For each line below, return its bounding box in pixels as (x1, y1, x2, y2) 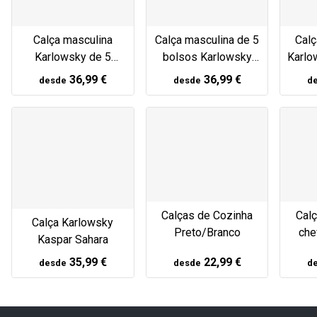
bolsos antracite (33, 67, 113, 81)
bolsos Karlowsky (162, 50, 252, 64)
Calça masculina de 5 (155, 33, 260, 47)
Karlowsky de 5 (34, 50, 111, 64)
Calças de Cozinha (161, 208, 253, 222)
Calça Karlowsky (32, 216, 114, 230)
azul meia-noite (168, 67, 246, 81)
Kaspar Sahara (37, 233, 108, 247)
